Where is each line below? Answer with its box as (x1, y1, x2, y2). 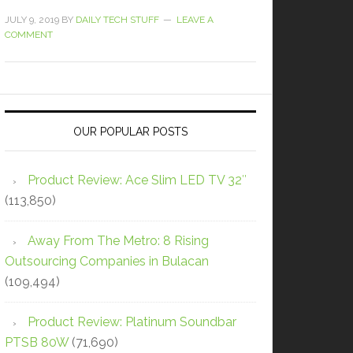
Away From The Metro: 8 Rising (28, 232, 209, 248)
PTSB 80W (5, 334, 69, 350)
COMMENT (5, 28, 53, 40)
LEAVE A (176, 13, 214, 25)
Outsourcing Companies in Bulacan (5, 253, 209, 269)
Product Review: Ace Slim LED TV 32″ (28, 172, 247, 188)
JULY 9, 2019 (5, 13, 59, 25)
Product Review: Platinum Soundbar (28, 314, 236, 329)
